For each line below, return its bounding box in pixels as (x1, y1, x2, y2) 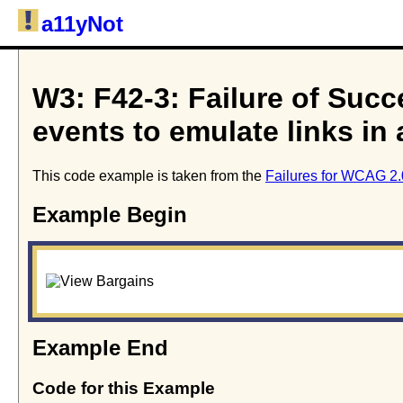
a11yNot (41, 12, 124, 36)
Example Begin (32, 201, 187, 227)
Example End (32, 335, 168, 360)
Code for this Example (32, 378, 215, 398)
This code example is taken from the (32, 167, 265, 184)
